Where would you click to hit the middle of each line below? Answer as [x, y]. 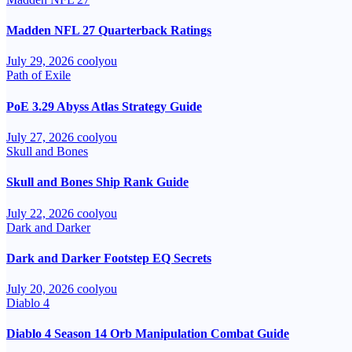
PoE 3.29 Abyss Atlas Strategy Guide [104, 106]
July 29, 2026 [42, 61]
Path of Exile [38, 75]
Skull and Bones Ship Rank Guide [97, 182]
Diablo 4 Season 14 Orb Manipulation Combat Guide [148, 334]
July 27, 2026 [42, 137]
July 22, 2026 [42, 213]
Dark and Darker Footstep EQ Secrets [109, 258]
